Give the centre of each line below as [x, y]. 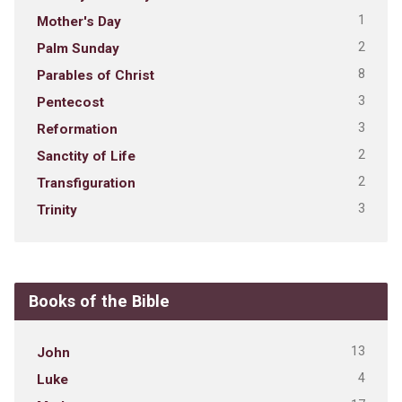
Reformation [77, 129]
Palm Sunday [78, 48]
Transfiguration [86, 183]
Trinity [57, 210]
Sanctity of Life [86, 156]
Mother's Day [79, 21]
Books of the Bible [99, 301]
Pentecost [70, 102]
